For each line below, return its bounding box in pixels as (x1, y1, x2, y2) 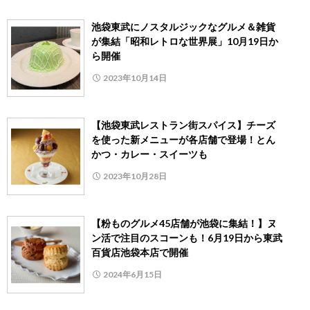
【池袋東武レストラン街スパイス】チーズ (91, 119, 275, 131)
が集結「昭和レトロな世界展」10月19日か (91, 35, 278, 48)
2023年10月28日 (103, 171, 167, 182)
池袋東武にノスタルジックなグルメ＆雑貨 (91, 21, 275, 33)
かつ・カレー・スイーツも (91, 148, 208, 161)
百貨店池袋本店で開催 (91, 246, 188, 259)
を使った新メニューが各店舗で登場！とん (91, 134, 275, 146)
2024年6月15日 (103, 269, 162, 280)
